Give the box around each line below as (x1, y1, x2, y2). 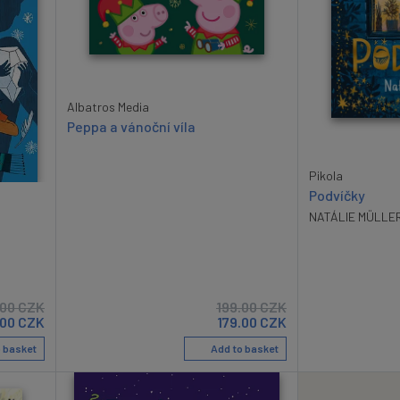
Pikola (309, 167, 343, 183)
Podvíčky (309, 186, 365, 204)
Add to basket (209, 342, 279, 355)
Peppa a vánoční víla (67, 117, 196, 135)
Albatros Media (67, 98, 149, 114)
